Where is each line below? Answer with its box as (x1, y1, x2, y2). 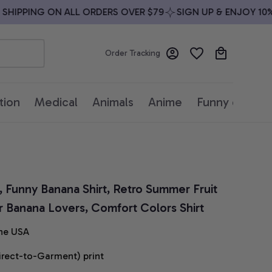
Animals (92, 95, 134, 110)
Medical (35, 95, 78, 110)
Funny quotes (197, 95, 270, 110)
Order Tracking (105, 48, 160, 59)
